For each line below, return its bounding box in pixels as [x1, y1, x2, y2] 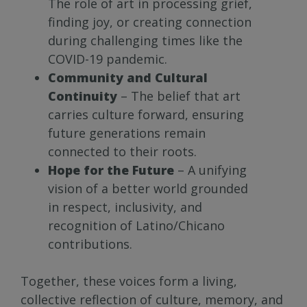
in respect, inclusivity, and [48, 198, 202, 215]
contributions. [48, 235, 132, 252]
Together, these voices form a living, [21, 272, 237, 289]
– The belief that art [117, 87, 241, 104]
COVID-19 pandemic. [48, 50, 167, 67]
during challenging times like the [48, 32, 243, 49]
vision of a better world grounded [48, 180, 248, 197]
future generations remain [48, 124, 206, 141]
